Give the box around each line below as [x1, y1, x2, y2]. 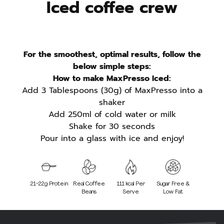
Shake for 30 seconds [69, 120, 155, 133]
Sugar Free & [156, 181, 189, 187]
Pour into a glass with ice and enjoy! [40, 132, 184, 145]
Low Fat [162, 189, 183, 195]
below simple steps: [73, 60, 151, 73]
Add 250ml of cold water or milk [48, 108, 176, 121]
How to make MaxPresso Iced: [53, 72, 171, 85]
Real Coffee [72, 181, 105, 187]
